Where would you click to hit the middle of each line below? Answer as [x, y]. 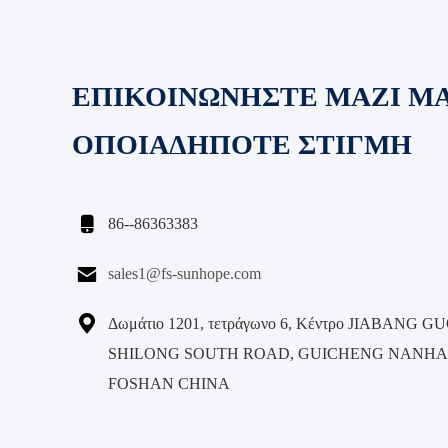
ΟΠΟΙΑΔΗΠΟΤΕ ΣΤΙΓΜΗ [242, 144]
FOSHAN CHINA [169, 383]
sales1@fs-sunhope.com [184, 273]
